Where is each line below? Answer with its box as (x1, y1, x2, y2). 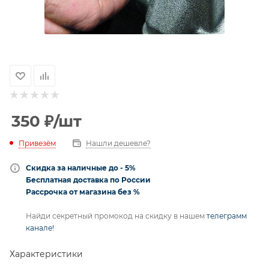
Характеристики (10, 249, 83, 259)
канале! (26, 223, 54, 232)
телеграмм (207, 211, 247, 220)
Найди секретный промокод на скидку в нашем (26, 211, 207, 220)
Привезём (19, 139, 56, 148)
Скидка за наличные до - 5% (26, 163, 136, 172)
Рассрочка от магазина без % (26, 187, 140, 196)
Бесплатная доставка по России (26, 175, 151, 184)
